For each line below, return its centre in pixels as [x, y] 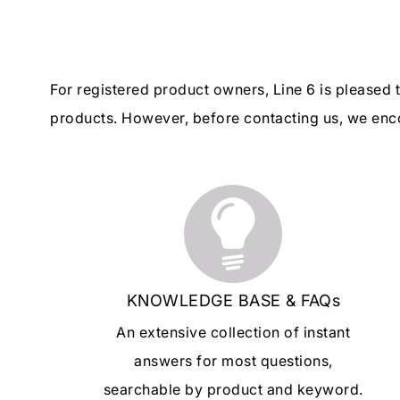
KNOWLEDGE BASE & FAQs [233, 301]
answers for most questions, [233, 361]
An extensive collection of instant [233, 333]
